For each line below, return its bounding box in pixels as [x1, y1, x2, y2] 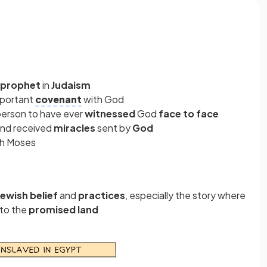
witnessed [85, 107, 137, 120]
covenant [35, 93, 82, 105]
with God [82, 93, 124, 105]
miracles [54, 122, 97, 134]
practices [78, 189, 125, 201]
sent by [97, 122, 131, 134]
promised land [29, 203, 98, 216]
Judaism [51, 79, 91, 91]
